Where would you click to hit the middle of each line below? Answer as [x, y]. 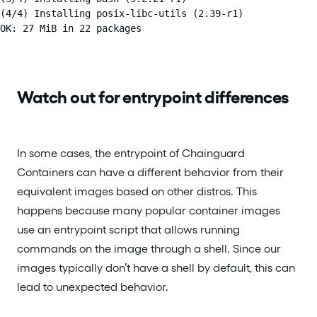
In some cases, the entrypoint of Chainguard [131, 153]
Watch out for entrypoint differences [153, 97]
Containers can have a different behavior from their [150, 172]
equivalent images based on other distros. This [137, 191]
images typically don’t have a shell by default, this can [156, 267]
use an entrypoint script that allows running [128, 229]
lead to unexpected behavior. [93, 287]
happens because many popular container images [149, 210]
